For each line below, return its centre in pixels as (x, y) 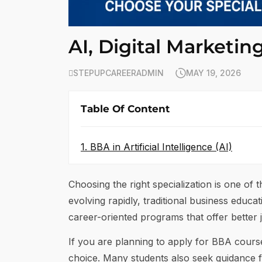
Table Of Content (125, 108)
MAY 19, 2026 (213, 73)
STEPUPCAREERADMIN (118, 73)
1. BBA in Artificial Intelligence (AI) (156, 146)
